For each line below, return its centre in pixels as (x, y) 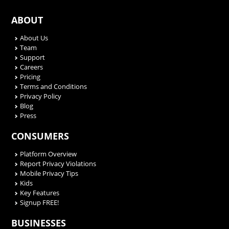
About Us (34, 38)
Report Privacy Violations (58, 164)
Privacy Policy (41, 96)
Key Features (40, 193)
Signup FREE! (40, 203)
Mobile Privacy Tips (49, 174)
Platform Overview (49, 154)
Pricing (30, 77)
